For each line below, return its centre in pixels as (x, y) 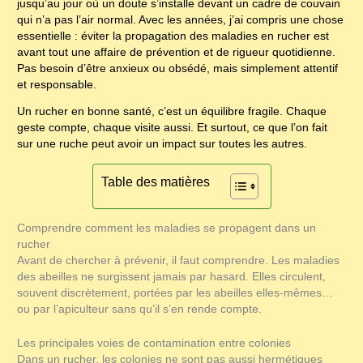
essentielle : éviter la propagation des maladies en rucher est (173, 36)
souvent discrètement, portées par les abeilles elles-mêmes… (175, 293)
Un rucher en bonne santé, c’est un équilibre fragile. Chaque (172, 112)
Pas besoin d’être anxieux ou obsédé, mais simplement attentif (178, 68)
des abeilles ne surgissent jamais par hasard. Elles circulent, (172, 276)
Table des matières (155, 182)
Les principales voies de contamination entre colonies (154, 343)
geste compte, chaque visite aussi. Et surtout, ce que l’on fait (173, 128)
